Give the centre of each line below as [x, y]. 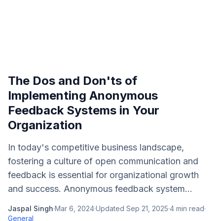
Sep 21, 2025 [147, 208]
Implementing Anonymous [83, 95]
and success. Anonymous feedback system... [100, 189]
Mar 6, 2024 [74, 208]
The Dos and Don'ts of [73, 81]
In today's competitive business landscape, [96, 147]
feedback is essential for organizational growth [103, 175]
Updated [111, 208]
